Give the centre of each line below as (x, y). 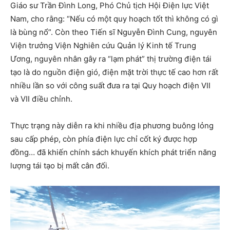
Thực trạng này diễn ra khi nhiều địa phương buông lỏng (112, 125)
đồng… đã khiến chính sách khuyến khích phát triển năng (113, 152)
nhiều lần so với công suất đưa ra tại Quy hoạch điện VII (110, 85)
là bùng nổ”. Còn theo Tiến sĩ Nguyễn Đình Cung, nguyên (114, 32)
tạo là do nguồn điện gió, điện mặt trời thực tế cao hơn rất (114, 72)
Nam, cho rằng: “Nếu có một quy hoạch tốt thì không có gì (114, 18)
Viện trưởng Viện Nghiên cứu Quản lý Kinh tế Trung (103, 45)
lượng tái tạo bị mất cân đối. (60, 165)
